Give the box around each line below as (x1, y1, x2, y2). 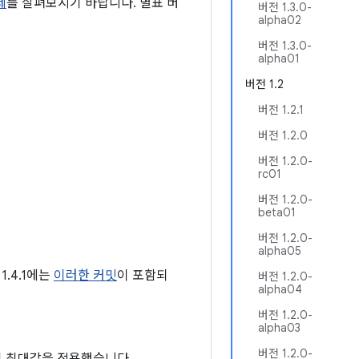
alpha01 (258, 51, 300, 66)
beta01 (258, 205, 296, 220)
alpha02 (258, 13, 301, 27)
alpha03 (258, 321, 301, 335)
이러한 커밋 (54, 268, 117, 284)
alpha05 (258, 244, 301, 258)
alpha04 (258, 282, 302, 296)
